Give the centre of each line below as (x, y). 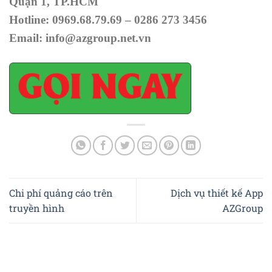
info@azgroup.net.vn (98, 38)
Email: (27, 38)
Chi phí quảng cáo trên (61, 193)
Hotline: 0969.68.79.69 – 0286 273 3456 (108, 20)
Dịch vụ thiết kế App (217, 193)
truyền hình (37, 208)
